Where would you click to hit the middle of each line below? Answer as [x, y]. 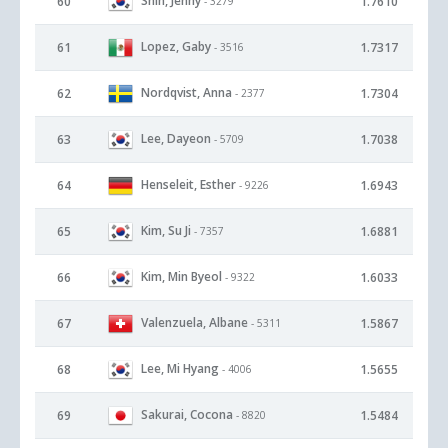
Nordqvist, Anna [186, 92]
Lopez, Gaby [176, 46]
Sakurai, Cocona [187, 414]
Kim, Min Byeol [181, 276]
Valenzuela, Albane [194, 322]
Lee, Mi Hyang [180, 368]
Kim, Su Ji [166, 230]
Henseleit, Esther [188, 184]
